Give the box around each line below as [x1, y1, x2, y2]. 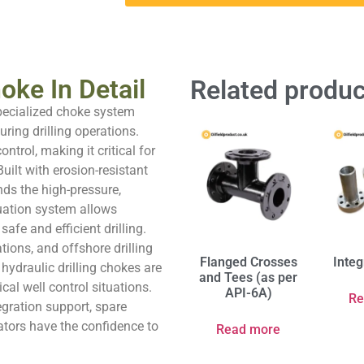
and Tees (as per [199, 269, 297, 285]
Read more [216, 321, 280, 337]
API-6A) [224, 284, 272, 301]
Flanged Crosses [199, 253, 297, 270]
